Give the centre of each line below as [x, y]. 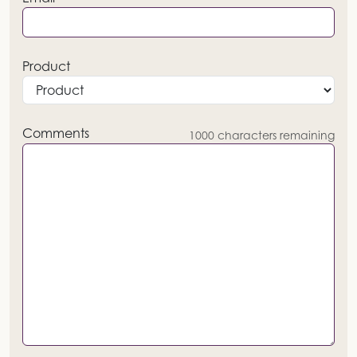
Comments [56, 133]
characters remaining [275, 135]
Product [46, 67]
